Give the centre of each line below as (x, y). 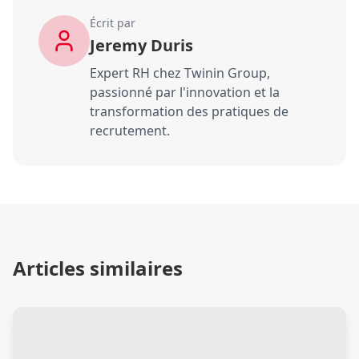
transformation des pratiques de (189, 111)
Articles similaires (98, 268)
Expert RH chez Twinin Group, (180, 73)
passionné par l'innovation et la (185, 92)
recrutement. (130, 130)
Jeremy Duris (141, 45)
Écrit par (113, 22)
